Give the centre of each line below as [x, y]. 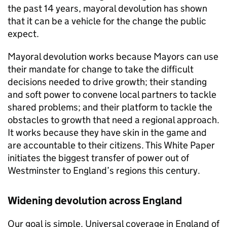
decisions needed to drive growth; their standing [107, 82]
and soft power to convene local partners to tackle [112, 94]
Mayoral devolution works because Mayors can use [113, 56]
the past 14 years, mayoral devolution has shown [107, 8]
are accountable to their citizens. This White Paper [111, 145]
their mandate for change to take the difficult [101, 69]
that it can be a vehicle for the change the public [107, 21]
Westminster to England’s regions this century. [104, 171]
